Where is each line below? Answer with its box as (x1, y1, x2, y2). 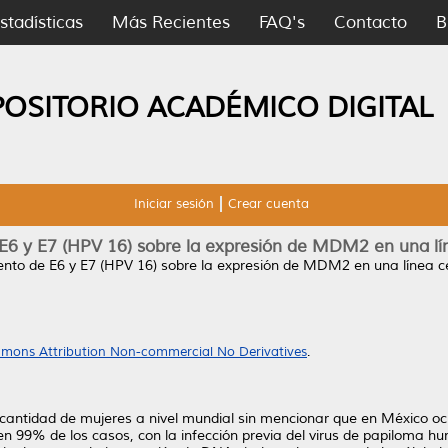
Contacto (334, 12, 407, 33)
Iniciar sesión (133, 196, 214, 212)
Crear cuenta (227, 196, 309, 212)
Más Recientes (112, 12, 230, 33)
